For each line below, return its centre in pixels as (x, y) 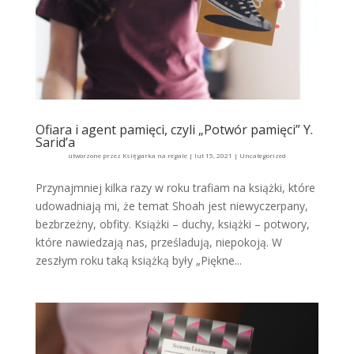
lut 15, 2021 (213, 156)
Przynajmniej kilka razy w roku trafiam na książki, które (175, 188)
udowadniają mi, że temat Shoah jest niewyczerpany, (171, 206)
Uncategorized (262, 156)
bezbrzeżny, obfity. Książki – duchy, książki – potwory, (172, 224)
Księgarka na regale (154, 156)
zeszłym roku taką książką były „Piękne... (138, 261)
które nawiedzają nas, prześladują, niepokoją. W (158, 243)
